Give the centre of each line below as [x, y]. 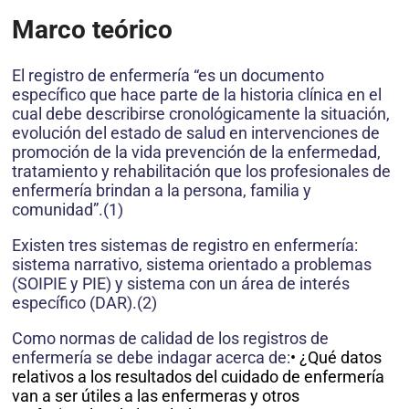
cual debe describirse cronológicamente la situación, [201, 113]
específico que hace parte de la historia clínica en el [197, 94]
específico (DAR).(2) [84, 302]
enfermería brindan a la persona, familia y [162, 190]
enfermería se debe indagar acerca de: [151, 357]
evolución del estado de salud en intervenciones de [196, 132]
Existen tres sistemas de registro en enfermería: [185, 245]
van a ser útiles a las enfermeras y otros [156, 395]
